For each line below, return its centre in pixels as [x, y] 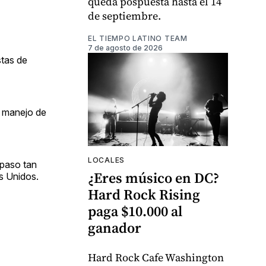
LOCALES [106, 160]
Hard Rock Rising [144, 195]
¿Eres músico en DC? [153, 178]
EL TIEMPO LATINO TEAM [138, 39]
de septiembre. [124, 16]
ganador [115, 228]
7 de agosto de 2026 [125, 48]
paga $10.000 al [135, 211]
